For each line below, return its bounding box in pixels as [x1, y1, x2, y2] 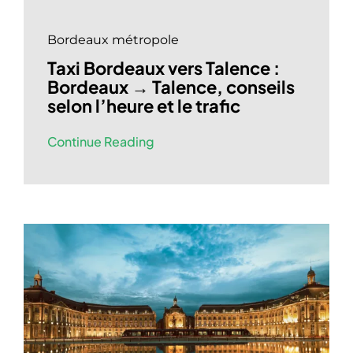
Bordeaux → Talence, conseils [46, 76, 295, 98]
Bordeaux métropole [46, 32, 179, 48]
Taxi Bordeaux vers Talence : [46, 57, 280, 80]
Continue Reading [46, 133, 154, 150]
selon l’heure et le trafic [46, 95, 240, 117]
